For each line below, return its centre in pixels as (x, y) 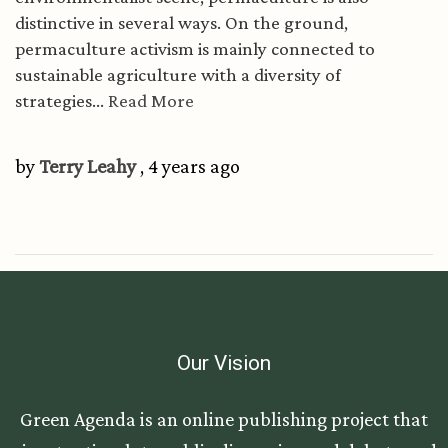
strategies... (61, 100)
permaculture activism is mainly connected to (195, 48)
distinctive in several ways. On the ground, (181, 22)
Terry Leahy (87, 165)
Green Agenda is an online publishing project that (224, 418)
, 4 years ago (188, 165)
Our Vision (224, 362)
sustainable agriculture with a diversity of (178, 74)
